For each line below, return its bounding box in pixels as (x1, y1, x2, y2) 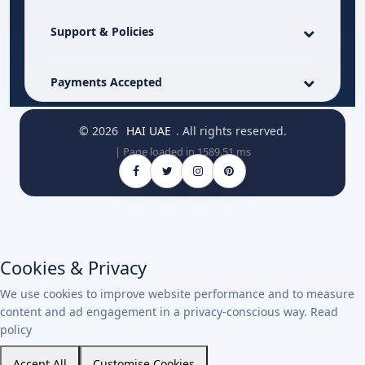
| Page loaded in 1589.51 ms (114, 144, 251, 160)
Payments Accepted (50, 73, 162, 90)
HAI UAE (125, 122, 171, 139)
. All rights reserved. (175, 122, 287, 139)
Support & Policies (50, 24, 154, 40)
